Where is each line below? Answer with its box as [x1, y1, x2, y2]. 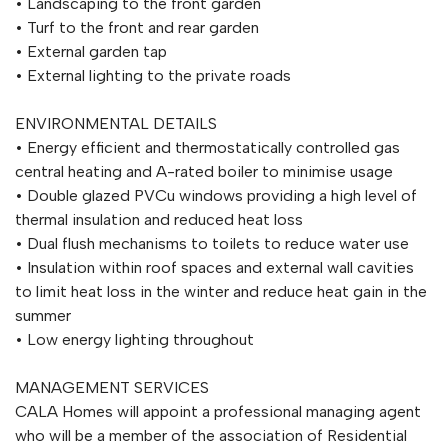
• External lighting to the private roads [15, 65, 291, 85]
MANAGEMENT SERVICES [15, 377, 209, 397]
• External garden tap [15, 41, 167, 61]
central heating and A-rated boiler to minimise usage [15, 161, 393, 181]
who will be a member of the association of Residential [15, 425, 407, 445]
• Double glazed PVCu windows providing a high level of [15, 185, 417, 205]
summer [15, 305, 71, 325]
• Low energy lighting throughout [15, 329, 254, 349]
